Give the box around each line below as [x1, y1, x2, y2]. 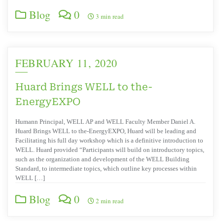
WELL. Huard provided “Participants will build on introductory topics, [15, 146, 204, 154]
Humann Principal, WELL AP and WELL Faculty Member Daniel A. [15, 118, 195, 126]
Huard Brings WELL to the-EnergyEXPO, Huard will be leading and [15, 127, 196, 135]
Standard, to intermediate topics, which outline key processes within [15, 165, 197, 173]
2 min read [94, 196, 124, 206]
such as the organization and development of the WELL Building [15, 155, 189, 163]
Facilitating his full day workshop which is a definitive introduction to [15, 137, 203, 145]
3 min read [94, 12, 124, 21]
